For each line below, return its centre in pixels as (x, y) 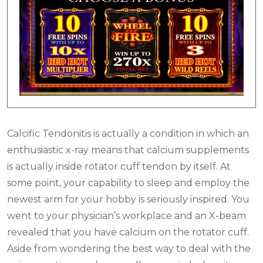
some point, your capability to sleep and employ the (128, 183)
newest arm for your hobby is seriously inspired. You (128, 199)
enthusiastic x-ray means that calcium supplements (128, 150)
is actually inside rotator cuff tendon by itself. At (119, 166)
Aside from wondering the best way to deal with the (129, 248)
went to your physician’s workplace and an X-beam (127, 215)
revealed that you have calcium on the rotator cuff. (128, 232)
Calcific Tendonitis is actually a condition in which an (128, 133)
